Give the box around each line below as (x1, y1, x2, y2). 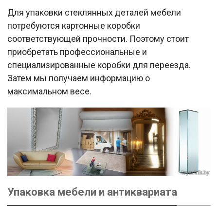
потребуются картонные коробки (7, 20, 140, 31)
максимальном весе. (7, 86, 91, 96)
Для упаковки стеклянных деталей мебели (7, 7, 181, 18)
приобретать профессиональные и (7, 46, 147, 57)
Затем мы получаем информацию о (7, 73, 150, 83)
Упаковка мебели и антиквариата (7, 185, 177, 198)
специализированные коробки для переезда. (7, 59, 191, 70)
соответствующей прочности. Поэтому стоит (7, 33, 189, 44)
